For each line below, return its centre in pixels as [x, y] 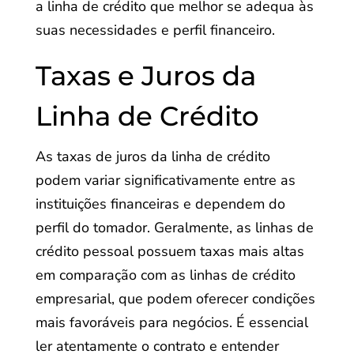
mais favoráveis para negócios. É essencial [171, 322]
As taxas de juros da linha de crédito [153, 156]
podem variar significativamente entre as [165, 180]
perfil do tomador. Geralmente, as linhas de [174, 228]
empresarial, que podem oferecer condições [175, 299]
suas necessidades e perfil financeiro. [155, 30]
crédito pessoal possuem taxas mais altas [169, 251]
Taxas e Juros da [145, 76]
